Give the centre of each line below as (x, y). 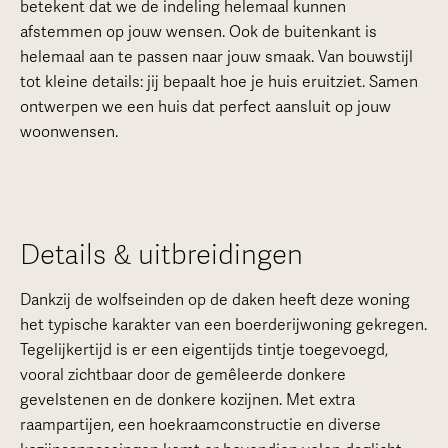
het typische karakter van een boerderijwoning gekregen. (223, 324)
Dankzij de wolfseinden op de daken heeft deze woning (214, 299)
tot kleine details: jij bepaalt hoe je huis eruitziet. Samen (218, 81)
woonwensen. (68, 131)
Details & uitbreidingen (161, 254)
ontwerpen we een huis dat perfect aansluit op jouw (205, 106)
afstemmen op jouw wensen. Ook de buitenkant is (198, 31)
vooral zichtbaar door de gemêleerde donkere (182, 374)
